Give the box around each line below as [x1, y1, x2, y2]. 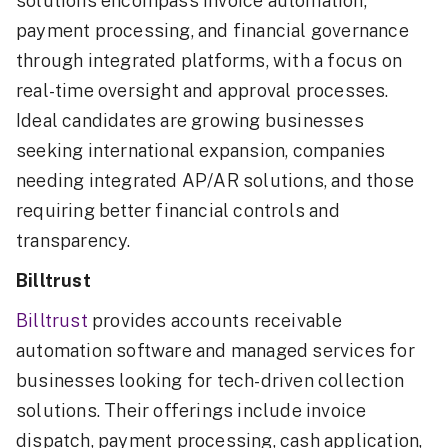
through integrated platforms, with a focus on [16, 50, 403, 72]
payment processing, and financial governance [16, 20, 409, 42]
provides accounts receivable [87, 310, 343, 332]
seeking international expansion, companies [16, 140, 386, 162]
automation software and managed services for [16, 340, 415, 362]
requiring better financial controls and [16, 200, 340, 222]
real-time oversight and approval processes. [16, 80, 389, 102]
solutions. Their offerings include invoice [16, 400, 367, 422]
